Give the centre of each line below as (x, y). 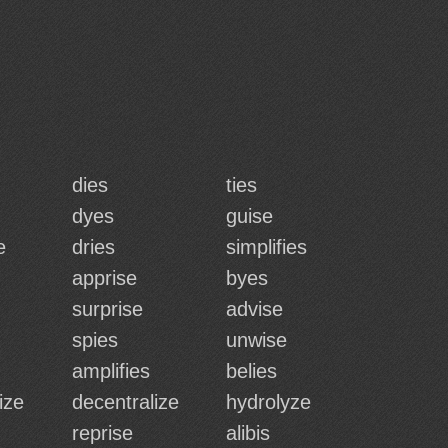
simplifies (266, 247)
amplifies (111, 371)
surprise (107, 309)
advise (254, 309)
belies (251, 371)
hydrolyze (268, 402)
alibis (248, 433)
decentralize (125, 402)
